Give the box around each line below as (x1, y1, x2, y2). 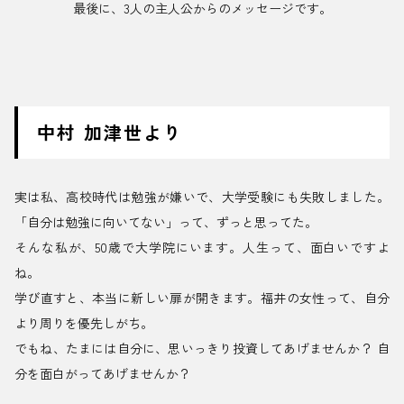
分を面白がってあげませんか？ (14, 364, 191, 383)
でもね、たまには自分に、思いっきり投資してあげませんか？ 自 (14, 339, 390, 358)
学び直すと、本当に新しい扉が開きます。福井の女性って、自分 (14, 289, 390, 308)
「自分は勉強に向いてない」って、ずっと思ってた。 (14, 213, 317, 232)
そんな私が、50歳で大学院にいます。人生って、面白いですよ (14, 238, 390, 257)
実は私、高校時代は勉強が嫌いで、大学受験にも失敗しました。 (14, 188, 390, 207)
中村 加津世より (37, 119, 183, 146)
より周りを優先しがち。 (14, 314, 153, 333)
